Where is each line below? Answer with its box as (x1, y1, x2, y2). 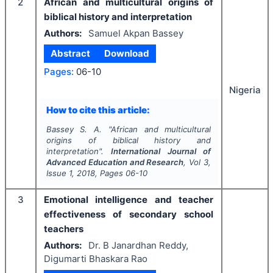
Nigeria (229, 84, 261, 96)
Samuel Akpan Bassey (88, 27, 183, 39)
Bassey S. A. (46, 124, 102, 134)
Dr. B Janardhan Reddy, (88, 239, 188, 251)
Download (104, 48, 149, 59)
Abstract (51, 48, 91, 59)
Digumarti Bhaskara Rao (44, 252, 147, 264)
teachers (44, 223, 83, 235)
